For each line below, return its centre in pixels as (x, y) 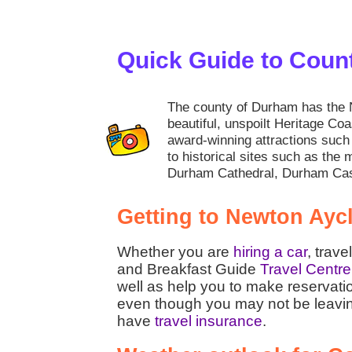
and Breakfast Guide (189, 269)
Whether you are (175, 251)
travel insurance (209, 321)
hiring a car (270, 251)
